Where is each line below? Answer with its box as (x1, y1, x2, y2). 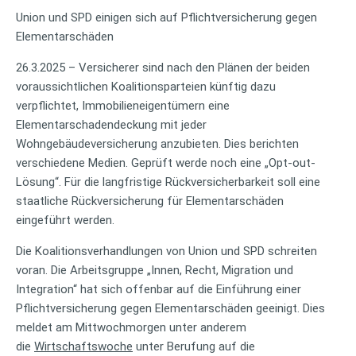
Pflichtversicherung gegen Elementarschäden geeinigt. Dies (16, 300, 325, 315)
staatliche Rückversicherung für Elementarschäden (16, 193, 284, 208)
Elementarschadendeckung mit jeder (16, 117, 207, 132)
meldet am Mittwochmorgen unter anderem (16, 319, 246, 335)
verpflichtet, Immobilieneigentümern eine (16, 98, 230, 113)
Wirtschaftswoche (34, 339, 133, 354)
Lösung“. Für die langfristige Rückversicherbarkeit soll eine (16, 174, 320, 189)
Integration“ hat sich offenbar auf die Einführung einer (16, 281, 301, 296)
